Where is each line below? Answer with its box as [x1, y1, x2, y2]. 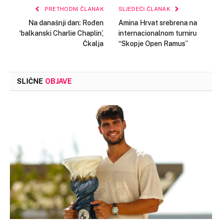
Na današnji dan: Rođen [28, 19, 104, 27]
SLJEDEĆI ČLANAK [118, 6, 172, 12]
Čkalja [83, 40, 104, 48]
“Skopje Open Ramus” [118, 40, 188, 48]
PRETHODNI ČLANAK [43, 6, 104, 12]
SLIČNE [17, 77, 45, 86]
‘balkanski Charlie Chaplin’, [19, 29, 104, 38]
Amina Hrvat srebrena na [118, 19, 197, 27]
